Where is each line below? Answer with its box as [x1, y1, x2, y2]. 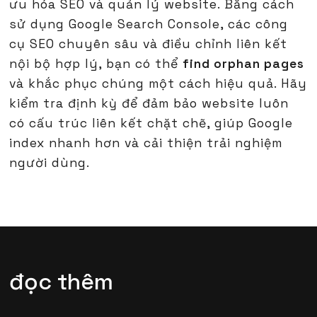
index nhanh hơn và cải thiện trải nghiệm [9, 135, 283, 151]
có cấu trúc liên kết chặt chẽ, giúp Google [9, 115, 294, 132]
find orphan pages [183, 56, 305, 72]
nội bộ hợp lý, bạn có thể [9, 56, 183, 72]
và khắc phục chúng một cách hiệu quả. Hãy [9, 76, 308, 92]
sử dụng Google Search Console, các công [9, 16, 289, 33]
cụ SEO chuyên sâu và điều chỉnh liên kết [9, 36, 288, 52]
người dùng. [9, 155, 91, 171]
